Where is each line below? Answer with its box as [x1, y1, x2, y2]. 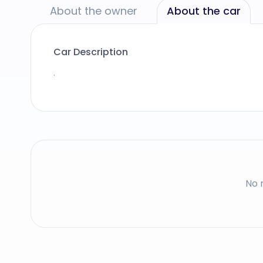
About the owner [50, 4, 137, 18]
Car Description [53, 45, 128, 59]
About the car [167, 4, 241, 18]
